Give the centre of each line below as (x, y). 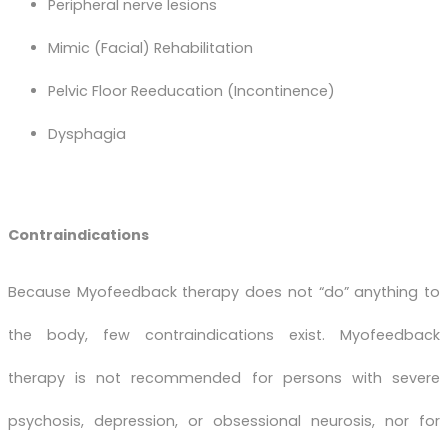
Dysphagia (87, 134)
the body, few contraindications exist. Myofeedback (224, 334)
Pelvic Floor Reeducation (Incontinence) (191, 91)
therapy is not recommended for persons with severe (224, 377)
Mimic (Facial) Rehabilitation (150, 48)
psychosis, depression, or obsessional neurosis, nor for (224, 420)
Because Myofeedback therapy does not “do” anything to (224, 291)
